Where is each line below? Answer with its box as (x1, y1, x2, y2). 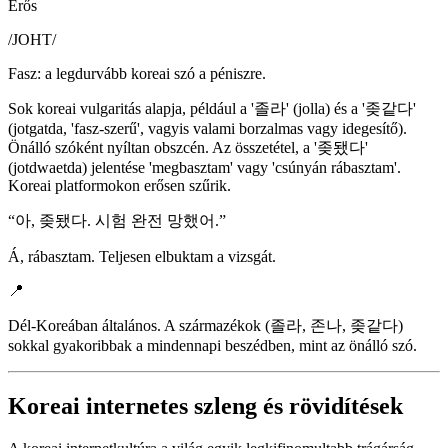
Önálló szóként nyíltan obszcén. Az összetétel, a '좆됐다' (8, 138, 368, 156)
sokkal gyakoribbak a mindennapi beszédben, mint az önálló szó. (8, 336, 417, 354)
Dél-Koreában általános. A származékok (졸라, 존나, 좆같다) (8, 316, 403, 334)
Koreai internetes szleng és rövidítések (8, 392, 403, 419)
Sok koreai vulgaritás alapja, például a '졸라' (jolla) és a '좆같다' (8, 99, 416, 117)
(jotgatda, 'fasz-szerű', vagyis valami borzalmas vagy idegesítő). (8, 119, 407, 137)
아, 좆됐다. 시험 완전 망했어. (15, 211, 219, 229)
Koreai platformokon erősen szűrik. (8, 176, 231, 194)
